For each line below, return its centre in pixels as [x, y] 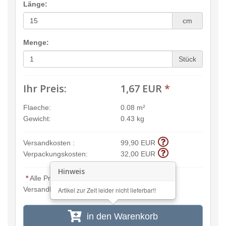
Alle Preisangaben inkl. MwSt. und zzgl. [92, 178]
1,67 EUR [141, 88]
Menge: [36, 42]
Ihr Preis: [45, 88]
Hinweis [71, 171]
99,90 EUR [138, 143]
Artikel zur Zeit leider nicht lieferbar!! [107, 190]
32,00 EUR [138, 154]
